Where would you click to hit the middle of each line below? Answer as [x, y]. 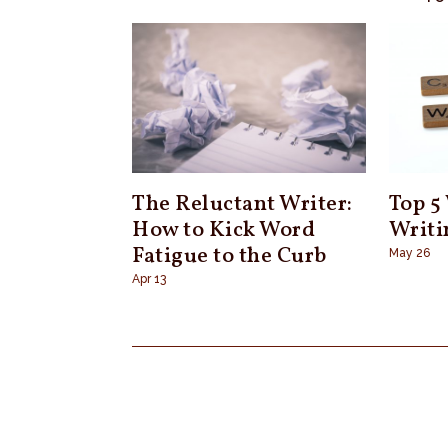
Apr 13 [149, 278]
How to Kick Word [223, 230]
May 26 [409, 252]
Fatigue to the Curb [229, 256]
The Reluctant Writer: [242, 204]
